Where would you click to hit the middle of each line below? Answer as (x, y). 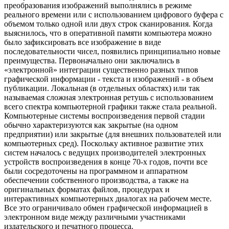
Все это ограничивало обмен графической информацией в (106, 208)
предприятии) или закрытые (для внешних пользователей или (113, 134)
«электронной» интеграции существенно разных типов (101, 70)
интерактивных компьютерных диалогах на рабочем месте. (108, 199)
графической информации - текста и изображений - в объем (109, 79)
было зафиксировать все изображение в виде (83, 42)
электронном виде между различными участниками (95, 217)
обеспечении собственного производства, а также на (96, 180)
